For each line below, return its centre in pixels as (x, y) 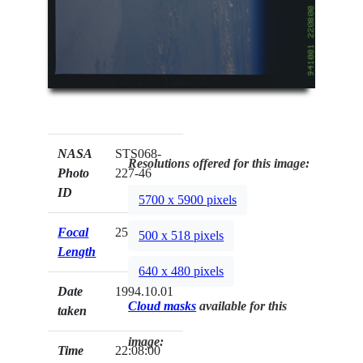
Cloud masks (162, 305)
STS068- (139, 153)
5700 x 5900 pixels (188, 200)
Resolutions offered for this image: (219, 163)
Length (77, 251)
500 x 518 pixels (181, 236)
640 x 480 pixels (181, 271)
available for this (242, 305)
